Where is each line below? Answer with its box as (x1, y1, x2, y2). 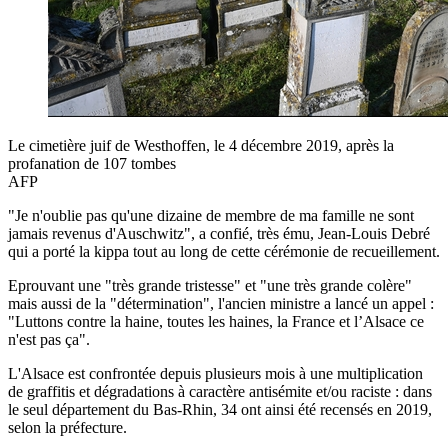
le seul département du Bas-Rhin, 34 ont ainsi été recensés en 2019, (8, 400, 432, 418)
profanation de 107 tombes (8, 154, 176, 172)
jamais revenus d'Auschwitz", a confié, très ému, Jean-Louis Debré (8, 224, 430, 242)
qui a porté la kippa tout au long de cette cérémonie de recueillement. (8, 242, 440, 260)
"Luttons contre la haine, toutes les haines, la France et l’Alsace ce (8, 312, 424, 330)
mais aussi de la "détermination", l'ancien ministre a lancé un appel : (8, 294, 434, 312)
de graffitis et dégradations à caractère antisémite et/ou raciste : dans (8, 382, 432, 400)
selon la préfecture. (8, 418, 127, 436)
